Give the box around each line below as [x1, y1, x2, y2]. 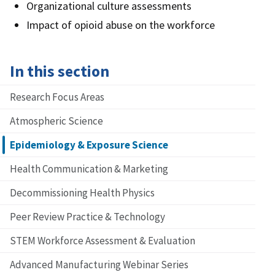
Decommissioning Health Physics [10, 186, 155, 200]
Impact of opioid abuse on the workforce [26, 18, 215, 33]
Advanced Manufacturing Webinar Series [10, 258, 188, 272]
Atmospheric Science [10, 114, 103, 128]
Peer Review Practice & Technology [10, 210, 165, 224]
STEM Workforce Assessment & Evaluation [10, 234, 195, 248]
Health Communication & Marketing [10, 162, 168, 176]
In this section [10, 61, 109, 82]
